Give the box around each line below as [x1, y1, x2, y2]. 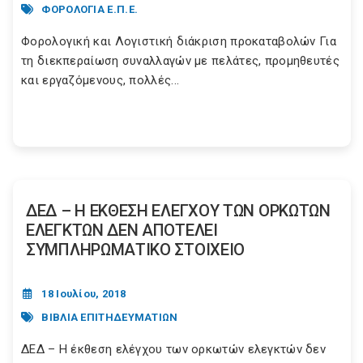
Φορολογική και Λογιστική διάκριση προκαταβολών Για [21, 34, 336, 49]
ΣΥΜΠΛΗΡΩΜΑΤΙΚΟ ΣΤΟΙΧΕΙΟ [26, 240, 246, 260]
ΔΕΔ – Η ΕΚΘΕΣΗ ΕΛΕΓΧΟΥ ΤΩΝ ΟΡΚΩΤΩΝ [26, 201, 331, 221]
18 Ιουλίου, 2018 [41, 288, 126, 301]
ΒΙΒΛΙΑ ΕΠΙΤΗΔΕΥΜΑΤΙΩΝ [41, 310, 178, 323]
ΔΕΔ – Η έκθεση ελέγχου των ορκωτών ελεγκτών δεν [21, 342, 327, 357]
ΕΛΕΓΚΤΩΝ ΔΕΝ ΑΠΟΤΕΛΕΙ [26, 220, 218, 241]
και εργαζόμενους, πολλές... [21, 73, 180, 88]
